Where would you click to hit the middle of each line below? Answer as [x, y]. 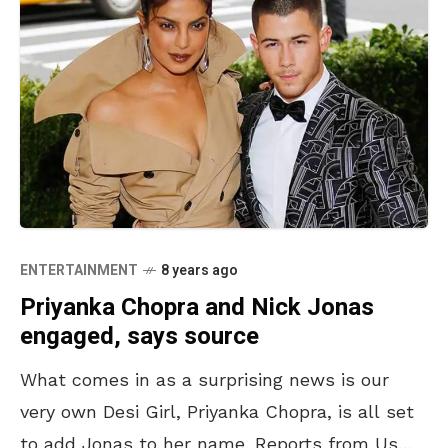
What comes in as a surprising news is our [204, 379]
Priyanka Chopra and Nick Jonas [197, 307]
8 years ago [199, 270]
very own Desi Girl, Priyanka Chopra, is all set [217, 411]
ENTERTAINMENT [79, 270]
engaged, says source [139, 336]
